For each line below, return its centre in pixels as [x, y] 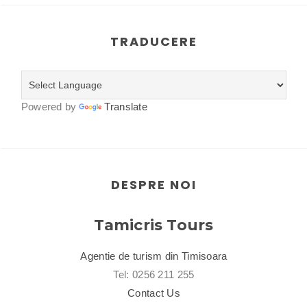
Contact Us [154, 293]
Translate [126, 107]
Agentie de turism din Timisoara [154, 256]
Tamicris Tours [154, 225]
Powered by [50, 107]
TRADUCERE [154, 41]
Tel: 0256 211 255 [154, 274]
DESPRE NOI [154, 185]
